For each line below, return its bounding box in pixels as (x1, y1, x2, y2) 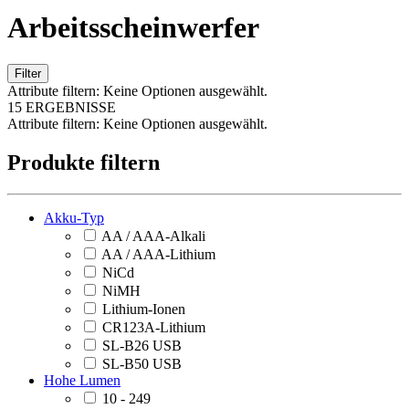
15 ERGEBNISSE (7, 100, 116, 116)
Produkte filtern (7, 150, 160, 174)
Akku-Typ (44, 209, 104, 225)
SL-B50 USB (102, 355, 182, 372)
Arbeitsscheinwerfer (7, 10, 259, 44)
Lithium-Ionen (102, 300, 185, 317)
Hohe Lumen (44, 372, 121, 388)
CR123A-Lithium (102, 319, 205, 335)
